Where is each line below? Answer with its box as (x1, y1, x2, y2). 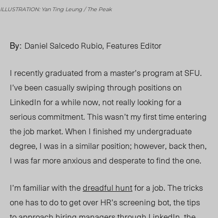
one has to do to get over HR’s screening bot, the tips (10, 196, 200, 209)
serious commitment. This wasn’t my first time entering (10, 110, 207, 123)
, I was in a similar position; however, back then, (36, 139, 207, 152)
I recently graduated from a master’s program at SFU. (10, 66, 202, 79)
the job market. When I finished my (10, 125, 135, 138)
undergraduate (135, 125, 192, 138)
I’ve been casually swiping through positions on (10, 81, 182, 94)
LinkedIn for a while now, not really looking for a (10, 95, 182, 109)
